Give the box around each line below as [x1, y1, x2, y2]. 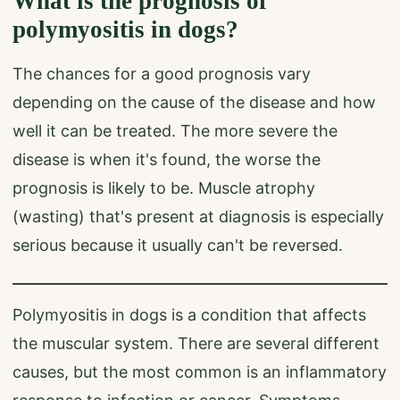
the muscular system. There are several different [12, 333, 379, 353]
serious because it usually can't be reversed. [12, 235, 343, 254]
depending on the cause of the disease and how [12, 92, 376, 112]
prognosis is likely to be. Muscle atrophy [12, 178, 315, 197]
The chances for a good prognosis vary [12, 63, 311, 83]
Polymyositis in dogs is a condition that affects [12, 304, 366, 324]
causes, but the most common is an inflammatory [12, 362, 387, 381]
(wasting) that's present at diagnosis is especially [12, 206, 384, 226]
